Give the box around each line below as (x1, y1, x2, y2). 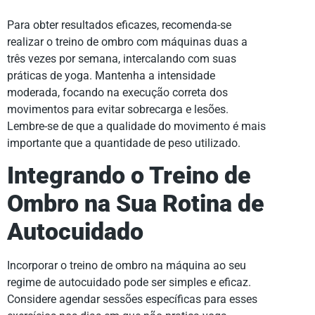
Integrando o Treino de (7, 162, 251, 190)
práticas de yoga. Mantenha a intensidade (7, 68, 215, 82)
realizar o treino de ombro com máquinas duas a (7, 34, 247, 49)
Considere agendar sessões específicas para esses (7, 292, 257, 307)
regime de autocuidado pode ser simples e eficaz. (7, 276, 251, 290)
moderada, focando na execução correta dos (7, 85, 228, 99)
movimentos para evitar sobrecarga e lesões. (7, 102, 229, 116)
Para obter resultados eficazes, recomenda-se (7, 18, 231, 32)
